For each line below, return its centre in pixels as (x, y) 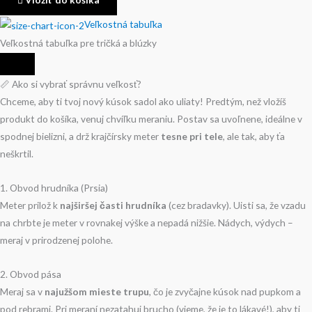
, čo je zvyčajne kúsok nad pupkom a (225, 291)
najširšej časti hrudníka (113, 205)
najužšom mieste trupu (97, 291)
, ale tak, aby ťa (254, 136)
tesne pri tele (192, 136)
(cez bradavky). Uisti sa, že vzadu (236, 205)
